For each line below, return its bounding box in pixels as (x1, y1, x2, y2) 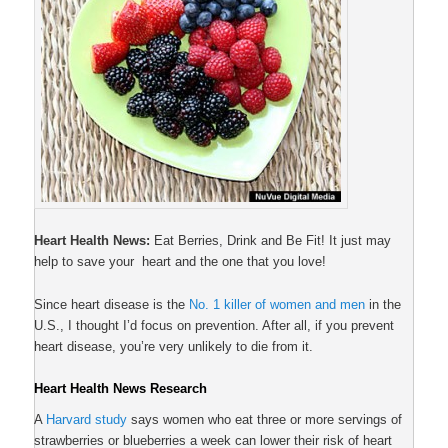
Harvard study (46, 412, 128, 428)
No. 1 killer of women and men (189, 296, 366, 312)
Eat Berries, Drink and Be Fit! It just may (150, 233, 392, 249)
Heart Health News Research (34, 380, 208, 396)
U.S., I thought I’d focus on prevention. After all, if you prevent (34, 317, 395, 333)
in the (365, 296, 402, 312)
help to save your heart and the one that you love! (34, 254, 327, 270)
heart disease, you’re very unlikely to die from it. (34, 338, 314, 354)
